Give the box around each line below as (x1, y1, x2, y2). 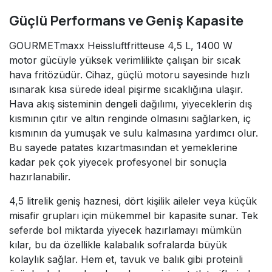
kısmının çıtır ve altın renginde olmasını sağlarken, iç (9, 112, 251, 124)
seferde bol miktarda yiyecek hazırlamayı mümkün (9, 223, 242, 236)
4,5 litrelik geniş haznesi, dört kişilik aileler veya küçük (9, 194, 257, 207)
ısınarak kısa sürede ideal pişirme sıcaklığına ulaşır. (9, 83, 243, 95)
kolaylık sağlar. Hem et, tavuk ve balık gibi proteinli (9, 253, 243, 265)
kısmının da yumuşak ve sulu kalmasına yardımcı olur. (9, 126, 258, 139)
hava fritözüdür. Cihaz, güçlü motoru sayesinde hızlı (9, 68, 250, 81)
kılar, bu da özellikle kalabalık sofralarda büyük (9, 238, 227, 251)
